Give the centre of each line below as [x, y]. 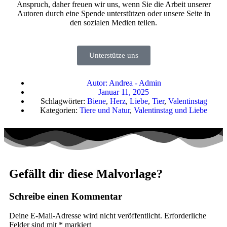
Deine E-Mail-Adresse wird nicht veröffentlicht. [86, 216]
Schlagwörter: [63, 101]
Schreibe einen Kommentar [66, 196]
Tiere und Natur [105, 110]
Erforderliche [185, 216]
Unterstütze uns [113, 55]
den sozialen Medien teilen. [113, 22]
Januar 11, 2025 [124, 92]
